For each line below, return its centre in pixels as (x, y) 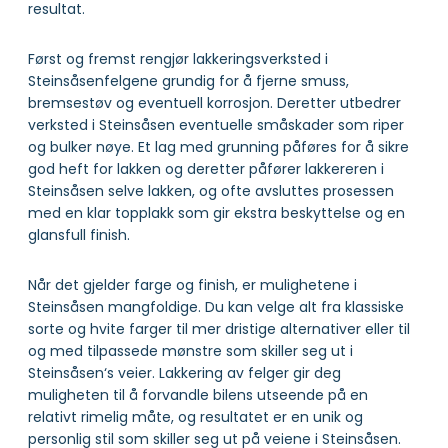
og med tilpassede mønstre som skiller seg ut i (190, 350)
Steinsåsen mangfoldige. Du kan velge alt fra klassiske (216, 306)
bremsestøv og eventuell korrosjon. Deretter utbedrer (214, 102)
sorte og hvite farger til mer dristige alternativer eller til (219, 328)
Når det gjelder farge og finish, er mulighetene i (192, 284)
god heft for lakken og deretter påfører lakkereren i (206, 168)
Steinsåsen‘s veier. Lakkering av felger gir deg (184, 372)
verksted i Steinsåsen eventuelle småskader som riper (216, 124)
